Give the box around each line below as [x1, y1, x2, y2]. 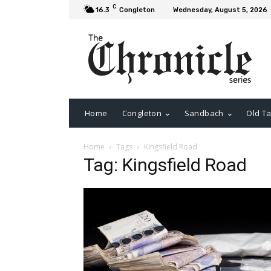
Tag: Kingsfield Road [83, 154, 247, 176]
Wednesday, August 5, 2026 [173, 5, 267, 14]
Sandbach [184, 108, 224, 119]
